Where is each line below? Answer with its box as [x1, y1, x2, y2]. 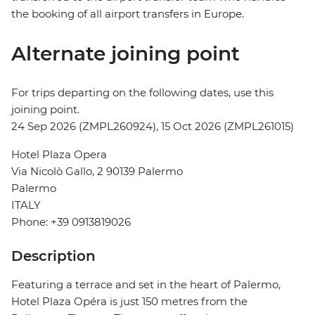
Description [11, 247, 96, 265]
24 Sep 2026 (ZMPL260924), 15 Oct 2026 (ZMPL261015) [11, 120, 294, 134]
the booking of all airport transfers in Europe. [11, 7, 244, 21]
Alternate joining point [11, 41, 240, 66]
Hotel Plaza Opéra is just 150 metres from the [11, 295, 247, 309]
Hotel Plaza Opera [11, 148, 107, 162]
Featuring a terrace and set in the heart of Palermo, [11, 278, 281, 292]
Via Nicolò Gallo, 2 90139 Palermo [11, 165, 183, 179]
